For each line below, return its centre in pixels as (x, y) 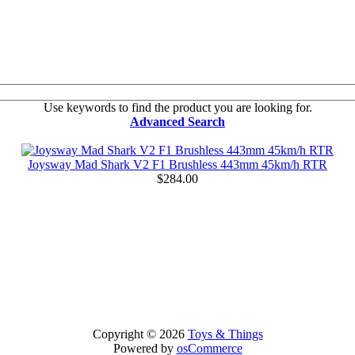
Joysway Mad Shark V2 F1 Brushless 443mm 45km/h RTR (177, 164)
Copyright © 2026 (140, 334)
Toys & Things (225, 334)
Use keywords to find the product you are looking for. (177, 107)
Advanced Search (177, 121)
